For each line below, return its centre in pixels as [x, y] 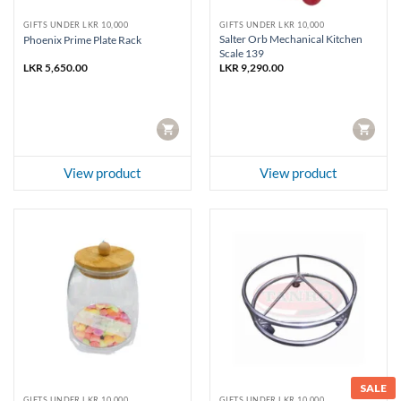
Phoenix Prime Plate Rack [82, 39]
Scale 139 [241, 53]
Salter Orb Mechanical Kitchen [290, 38]
